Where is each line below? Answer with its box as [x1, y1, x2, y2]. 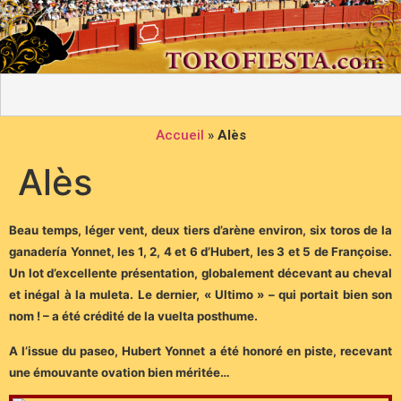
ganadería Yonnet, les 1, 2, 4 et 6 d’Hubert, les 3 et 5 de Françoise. [9, 244, 392, 260]
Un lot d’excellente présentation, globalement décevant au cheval [9, 266, 392, 281]
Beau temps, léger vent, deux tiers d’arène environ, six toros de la [9, 223, 392, 238]
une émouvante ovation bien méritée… [9, 364, 230, 380]
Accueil [155, 127, 204, 144]
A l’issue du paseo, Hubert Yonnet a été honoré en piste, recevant [9, 343, 392, 358]
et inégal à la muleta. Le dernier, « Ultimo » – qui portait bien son [9, 287, 392, 303]
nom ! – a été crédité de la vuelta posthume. [9, 309, 258, 324]
